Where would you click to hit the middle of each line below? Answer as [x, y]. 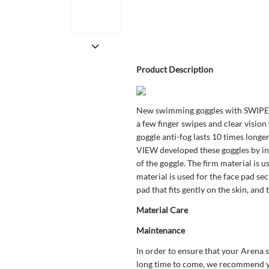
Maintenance [160, 230]
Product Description [174, 69]
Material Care [162, 210]
